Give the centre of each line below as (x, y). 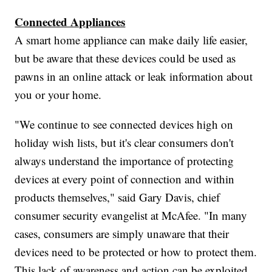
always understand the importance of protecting (124, 160)
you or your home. (58, 94)
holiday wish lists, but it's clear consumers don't (124, 142)
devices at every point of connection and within (125, 178)
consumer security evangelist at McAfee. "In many (131, 215)
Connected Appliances (70, 21)
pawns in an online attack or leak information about (134, 76)
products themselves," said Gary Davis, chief (117, 197)
